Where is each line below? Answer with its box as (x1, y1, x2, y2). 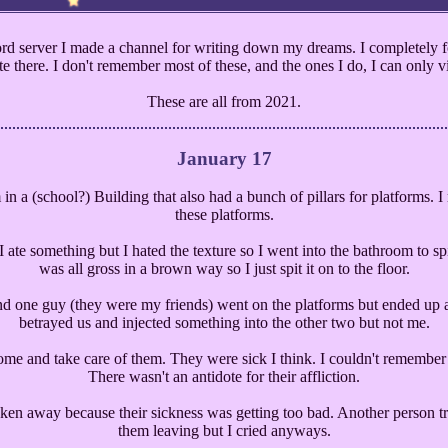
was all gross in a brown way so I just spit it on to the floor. (38, 260, 410, 278)
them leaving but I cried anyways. (117, 422, 331, 440)
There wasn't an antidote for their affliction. (88, 368, 360, 386)
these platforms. (174, 206, 274, 224)
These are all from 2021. (147, 93, 301, 110)
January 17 (176, 147, 272, 169)
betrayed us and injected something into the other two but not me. (18, 314, 430, 332)
